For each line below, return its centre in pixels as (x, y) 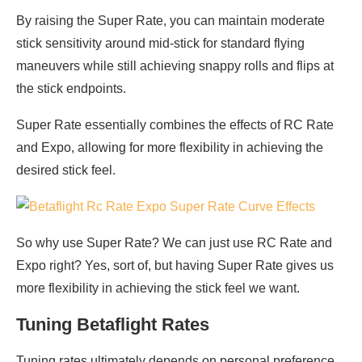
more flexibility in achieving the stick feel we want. (158, 288)
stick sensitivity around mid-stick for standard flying (160, 44)
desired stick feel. (66, 170)
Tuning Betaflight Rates (113, 325)
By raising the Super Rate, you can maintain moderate (170, 21)
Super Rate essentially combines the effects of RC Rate (175, 125)
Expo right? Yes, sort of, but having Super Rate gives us (175, 266)
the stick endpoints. (71, 89)
